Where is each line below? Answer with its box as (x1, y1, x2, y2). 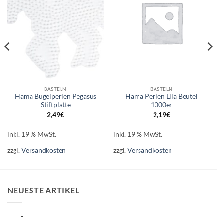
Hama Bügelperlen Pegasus (15, 93, 96, 101)
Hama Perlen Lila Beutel (125, 93, 198, 101)
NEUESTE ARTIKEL (7, 185, 79, 195)
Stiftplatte (40, 101, 71, 109)
